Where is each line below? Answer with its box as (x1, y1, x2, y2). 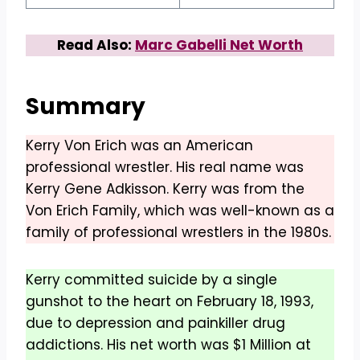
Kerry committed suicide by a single (26, 270, 277, 290)
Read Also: (57, 35, 135, 55)
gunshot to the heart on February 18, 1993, (26, 292, 313, 312)
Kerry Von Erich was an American (26, 136, 253, 156)
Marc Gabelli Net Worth (135, 35, 303, 55)
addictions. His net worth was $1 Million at (26, 335, 311, 355)
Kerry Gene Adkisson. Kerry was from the (26, 179, 305, 199)
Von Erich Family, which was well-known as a (26, 201, 334, 221)
